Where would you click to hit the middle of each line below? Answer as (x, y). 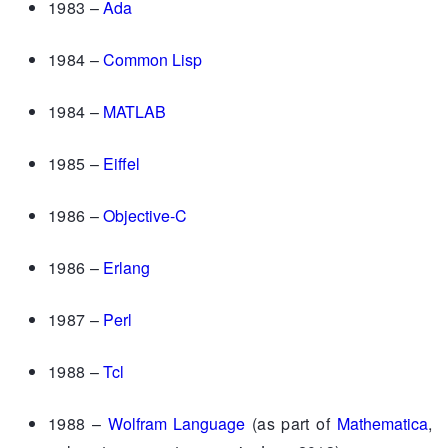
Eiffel (122, 163)
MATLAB (135, 111)
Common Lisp (153, 59)
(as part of (291, 423)
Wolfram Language (176, 423)
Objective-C (145, 215)
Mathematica (382, 423)
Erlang (127, 267)
